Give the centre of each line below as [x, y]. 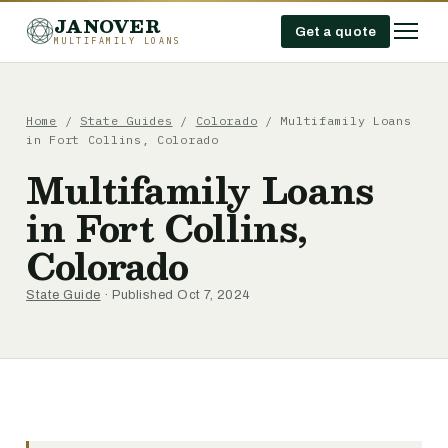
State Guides [126, 120]
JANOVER [107, 25]
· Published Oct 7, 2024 [175, 295]
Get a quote [335, 31]
